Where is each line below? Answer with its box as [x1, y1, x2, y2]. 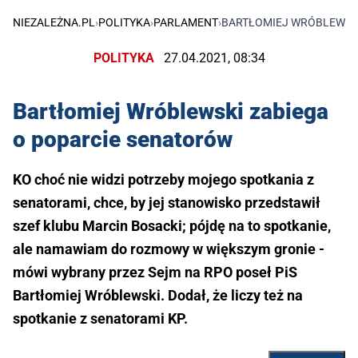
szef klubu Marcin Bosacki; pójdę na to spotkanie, [13, 217, 331, 235]
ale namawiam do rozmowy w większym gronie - [13, 241, 324, 258]
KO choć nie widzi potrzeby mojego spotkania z [13, 171, 314, 189]
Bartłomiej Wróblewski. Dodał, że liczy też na [13, 287, 303, 304]
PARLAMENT [153, 15, 218, 29]
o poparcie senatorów [13, 126, 233, 153]
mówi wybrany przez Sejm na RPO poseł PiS [13, 264, 297, 281]
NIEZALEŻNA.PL [13, 15, 95, 29]
